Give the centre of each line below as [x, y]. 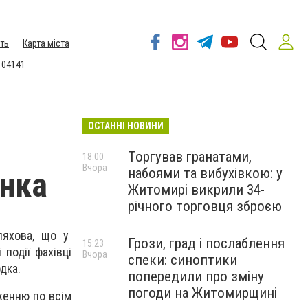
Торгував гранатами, [190, 157]
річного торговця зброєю [205, 206]
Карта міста [46, 43]
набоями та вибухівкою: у [205, 173]
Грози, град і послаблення [206, 243]
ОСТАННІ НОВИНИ [126, 126]
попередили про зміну [196, 276]
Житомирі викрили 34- [196, 190]
